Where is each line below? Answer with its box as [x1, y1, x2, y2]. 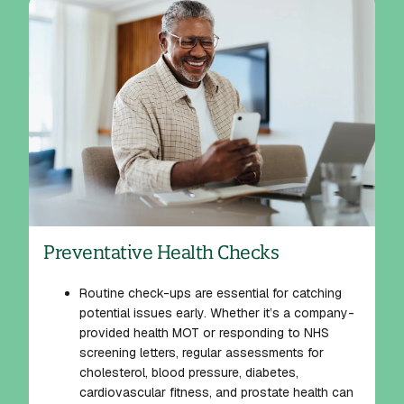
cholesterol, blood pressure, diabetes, [79, 364, 298, 381]
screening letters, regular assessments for [79, 344, 324, 362]
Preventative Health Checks [43, 241, 280, 264]
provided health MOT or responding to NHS [79, 325, 329, 342]
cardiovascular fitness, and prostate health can [79, 384, 353, 401]
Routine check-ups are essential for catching [79, 285, 342, 302]
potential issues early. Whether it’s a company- [79, 305, 354, 322]
